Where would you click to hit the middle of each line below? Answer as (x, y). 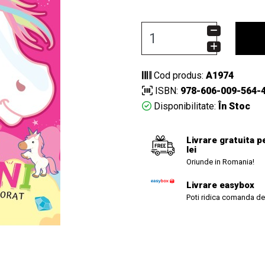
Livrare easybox (220, 185)
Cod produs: (179, 75)
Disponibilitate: (184, 106)
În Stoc (233, 106)
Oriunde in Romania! (220, 162)
